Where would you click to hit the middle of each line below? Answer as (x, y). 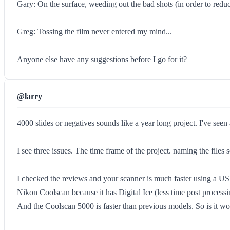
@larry (30, 96)
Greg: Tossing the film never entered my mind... (94, 32)
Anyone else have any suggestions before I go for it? (102, 59)
